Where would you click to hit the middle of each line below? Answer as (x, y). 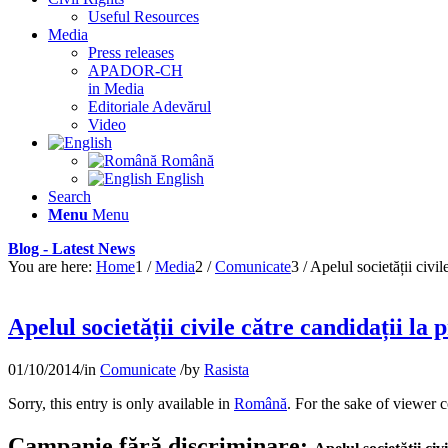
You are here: (50, 266)
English (178, 178)
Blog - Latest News (71, 248)
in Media (116, 88)
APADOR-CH (135, 70)
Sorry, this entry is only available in (121, 403)
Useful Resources (143, 16)
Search (69, 196)
